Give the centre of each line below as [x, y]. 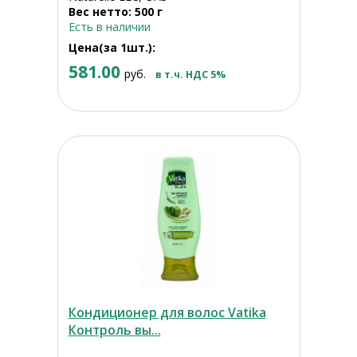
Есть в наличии [109, 27]
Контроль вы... [114, 330]
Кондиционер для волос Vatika [167, 313]
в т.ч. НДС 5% [190, 75]
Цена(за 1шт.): [112, 48]
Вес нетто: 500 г [115, 12]
